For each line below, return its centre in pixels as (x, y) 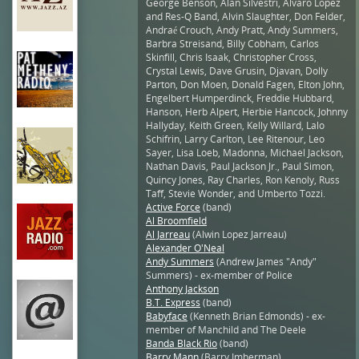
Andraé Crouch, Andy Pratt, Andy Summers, (242, 30)
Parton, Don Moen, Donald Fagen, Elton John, (245, 84)
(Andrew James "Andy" (265, 261)
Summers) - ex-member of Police (219, 275)
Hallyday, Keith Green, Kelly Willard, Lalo (235, 125)
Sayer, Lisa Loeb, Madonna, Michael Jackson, (245, 152)
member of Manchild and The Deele (226, 329)
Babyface (167, 316)
